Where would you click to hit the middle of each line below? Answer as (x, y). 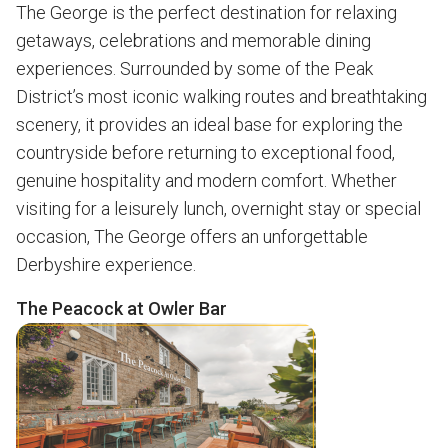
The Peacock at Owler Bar (121, 308)
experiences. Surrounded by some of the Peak (194, 68)
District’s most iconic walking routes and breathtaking (221, 96)
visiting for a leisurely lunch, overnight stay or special (218, 208)
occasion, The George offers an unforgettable (192, 236)
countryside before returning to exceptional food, (205, 152)
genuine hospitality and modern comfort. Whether (206, 180)
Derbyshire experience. (106, 264)
